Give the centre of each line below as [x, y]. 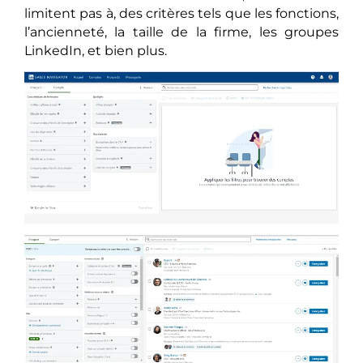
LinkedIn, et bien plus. [96, 50]
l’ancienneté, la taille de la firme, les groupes [181, 32]
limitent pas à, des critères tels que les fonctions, [181, 13]
